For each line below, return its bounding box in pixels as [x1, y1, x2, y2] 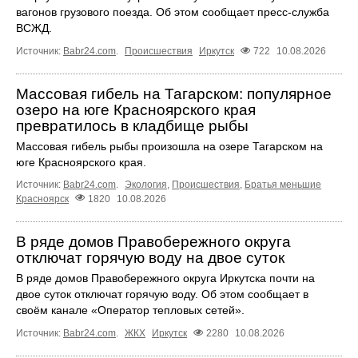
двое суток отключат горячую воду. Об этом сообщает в [16, 287, 308, 300]
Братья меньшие [245, 179, 321, 191]
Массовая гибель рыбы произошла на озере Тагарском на [16, 140, 323, 153]
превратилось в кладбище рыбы [16, 117, 249, 135]
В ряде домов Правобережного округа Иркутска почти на [16, 271, 315, 284]
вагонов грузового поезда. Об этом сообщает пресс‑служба [16, 6, 329, 19]
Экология [125, 179, 167, 191]
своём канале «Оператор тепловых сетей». [16, 303, 245, 316]
